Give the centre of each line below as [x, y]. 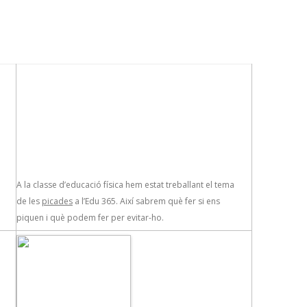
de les [29, 201]
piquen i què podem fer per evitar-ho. [90, 218]
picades [57, 201]
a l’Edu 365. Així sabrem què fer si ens [146, 201]
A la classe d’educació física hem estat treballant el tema [125, 185]
